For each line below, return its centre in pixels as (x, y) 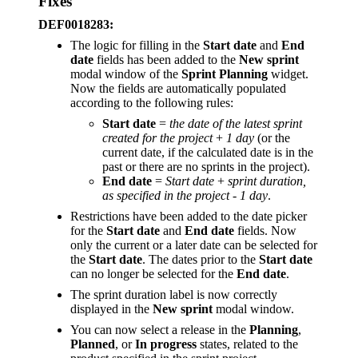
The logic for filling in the (137, 46)
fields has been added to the (166, 60)
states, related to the (247, 344)
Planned (93, 344)
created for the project (157, 138)
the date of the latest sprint (236, 124)
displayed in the (111, 309)
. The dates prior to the (201, 260)
